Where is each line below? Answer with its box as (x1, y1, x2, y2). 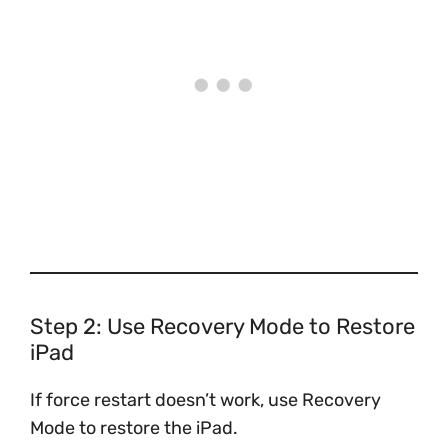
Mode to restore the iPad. (30, 417, 238, 439)
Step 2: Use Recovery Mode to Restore (30, 313, 415, 340)
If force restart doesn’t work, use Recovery (30, 389, 381, 411)
